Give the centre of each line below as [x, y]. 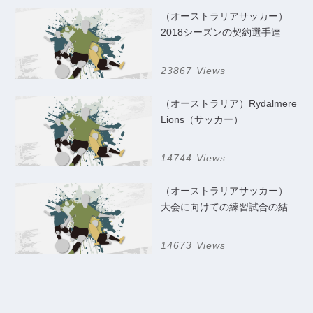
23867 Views [194, 71]
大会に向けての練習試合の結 [224, 206]
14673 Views [194, 245]
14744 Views [194, 158]
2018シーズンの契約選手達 [221, 32]
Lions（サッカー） [202, 120]
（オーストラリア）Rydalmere [229, 104]
